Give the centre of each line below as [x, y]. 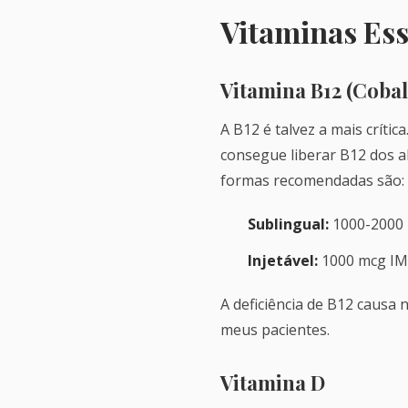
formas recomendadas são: [312, 180]
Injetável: [283, 260]
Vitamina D [273, 382]
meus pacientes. [275, 330]
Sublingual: [288, 224]
